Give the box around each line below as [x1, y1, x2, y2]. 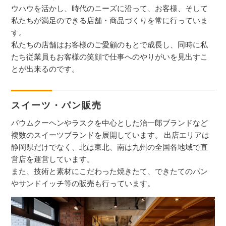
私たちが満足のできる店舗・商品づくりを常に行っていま [11, 16, 208, 25]
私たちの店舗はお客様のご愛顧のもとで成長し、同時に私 [11, 40, 208, 49]
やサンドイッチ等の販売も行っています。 [11, 179, 155, 188]
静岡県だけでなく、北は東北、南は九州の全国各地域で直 [11, 142, 208, 151]
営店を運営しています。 [11, 154, 95, 163]
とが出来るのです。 [11, 64, 80, 73]
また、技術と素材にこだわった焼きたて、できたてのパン [11, 166, 208, 176]
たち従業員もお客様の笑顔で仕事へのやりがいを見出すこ [11, 52, 208, 61]
